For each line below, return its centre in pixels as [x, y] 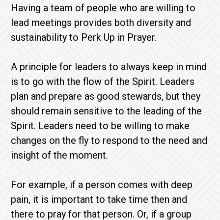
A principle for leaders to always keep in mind [109, 67]
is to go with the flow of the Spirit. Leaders [103, 82]
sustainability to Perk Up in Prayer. [86, 37]
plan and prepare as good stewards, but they [106, 96]
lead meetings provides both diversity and [101, 23]
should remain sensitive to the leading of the [107, 111]
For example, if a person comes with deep [102, 185]
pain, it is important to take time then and [99, 199]
